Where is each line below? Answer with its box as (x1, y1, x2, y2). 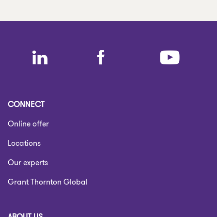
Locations (8, 138, 41, 149)
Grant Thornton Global (8, 176, 88, 187)
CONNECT (8, 99, 45, 110)
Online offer (8, 118, 49, 129)
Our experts (8, 157, 48, 168)
